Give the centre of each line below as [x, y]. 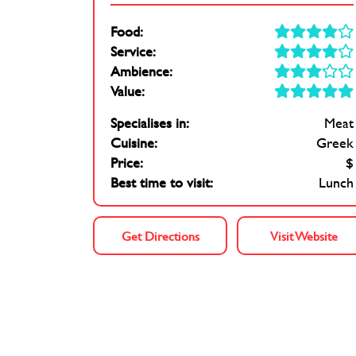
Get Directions [160, 236]
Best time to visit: [162, 183]
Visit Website [304, 236]
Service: [133, 52]
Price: [127, 163]
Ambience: [141, 72]
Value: [128, 91]
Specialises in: [150, 123]
